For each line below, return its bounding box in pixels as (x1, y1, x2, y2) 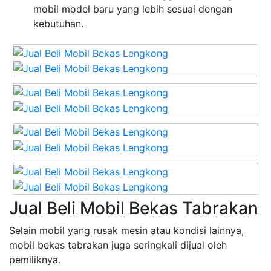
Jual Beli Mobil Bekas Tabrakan (9, 198, 258, 219)
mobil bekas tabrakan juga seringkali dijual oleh (9, 239, 227, 252)
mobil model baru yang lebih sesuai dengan (33, 3, 232, 16)
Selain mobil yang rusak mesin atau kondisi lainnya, (9, 224, 244, 237)
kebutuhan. (33, 18, 83, 30)
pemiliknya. (9, 253, 60, 266)
